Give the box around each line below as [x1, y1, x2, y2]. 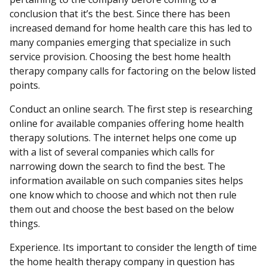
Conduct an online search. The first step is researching [10, 103, 253, 116]
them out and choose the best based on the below [10, 203, 234, 216]
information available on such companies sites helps [10, 174, 243, 187]
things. [10, 217, 40, 230]
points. [10, 79, 40, 92]
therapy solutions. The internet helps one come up [10, 131, 237, 144]
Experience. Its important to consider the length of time [10, 241, 257, 254]
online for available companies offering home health [10, 117, 244, 130]
